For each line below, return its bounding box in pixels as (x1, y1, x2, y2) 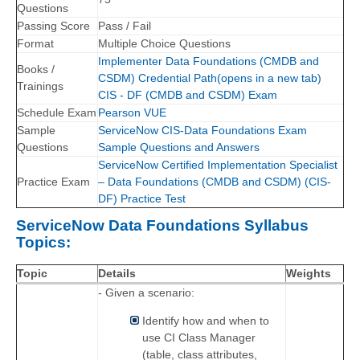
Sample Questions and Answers (98, 141, 260, 154)
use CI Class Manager (142, 331, 256, 345)
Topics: (16, 234, 71, 252)
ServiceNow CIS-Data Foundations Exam (98, 124, 307, 137)
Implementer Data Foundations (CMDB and (98, 55, 319, 68)
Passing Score (17, 19, 90, 33)
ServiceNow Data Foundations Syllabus (16, 217, 309, 235)
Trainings (17, 80, 63, 93)
